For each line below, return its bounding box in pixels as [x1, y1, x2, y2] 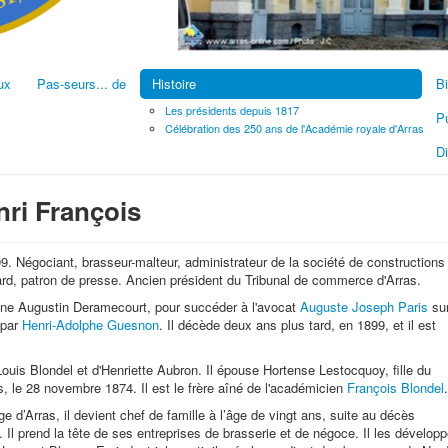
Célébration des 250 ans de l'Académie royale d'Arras [165, 119, 424, 136]
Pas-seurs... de [37, 73, 126, 93]
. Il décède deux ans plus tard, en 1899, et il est [159, 314, 436, 334]
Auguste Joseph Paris [300, 296, 428, 316]
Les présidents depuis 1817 [165, 101, 299, 118]
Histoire [152, 73, 196, 93]
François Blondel [347, 377, 444, 397]
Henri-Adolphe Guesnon [22, 314, 159, 334]
